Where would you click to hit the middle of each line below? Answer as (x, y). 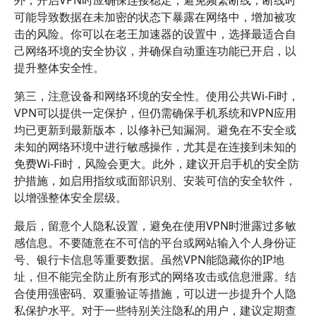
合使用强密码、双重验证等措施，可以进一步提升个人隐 (155, 293)
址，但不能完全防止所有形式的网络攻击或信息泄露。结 (155, 276)
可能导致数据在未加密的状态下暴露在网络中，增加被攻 (155, 17)
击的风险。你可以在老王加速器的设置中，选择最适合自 (155, 34)
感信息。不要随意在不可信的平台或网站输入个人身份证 (155, 243)
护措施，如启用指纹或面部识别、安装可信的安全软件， (155, 181)
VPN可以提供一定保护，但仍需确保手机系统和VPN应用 (155, 113)
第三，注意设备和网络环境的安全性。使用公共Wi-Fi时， (157, 96)
